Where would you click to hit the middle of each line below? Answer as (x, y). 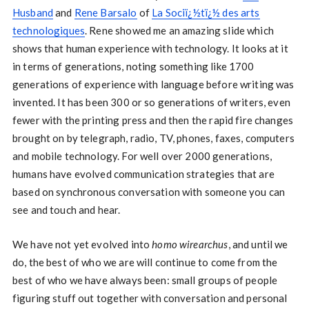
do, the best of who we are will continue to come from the (145, 262)
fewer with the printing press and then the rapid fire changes (153, 120)
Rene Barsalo (106, 12)
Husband (32, 12)
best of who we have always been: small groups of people (145, 280)
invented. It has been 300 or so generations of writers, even (151, 102)
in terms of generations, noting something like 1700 (133, 66)
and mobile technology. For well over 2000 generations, (142, 156)
